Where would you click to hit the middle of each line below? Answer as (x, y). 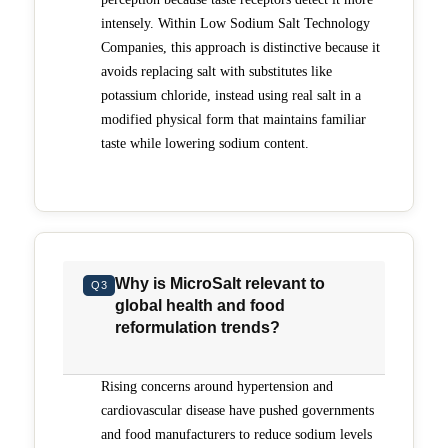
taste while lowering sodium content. (205, 143)
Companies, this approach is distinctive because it (240, 47)
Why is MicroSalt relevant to (220, 283)
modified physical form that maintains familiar (233, 119)
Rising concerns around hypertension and (217, 386)
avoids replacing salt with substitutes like (216, 71)
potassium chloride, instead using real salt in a (231, 95)
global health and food (200, 305)
